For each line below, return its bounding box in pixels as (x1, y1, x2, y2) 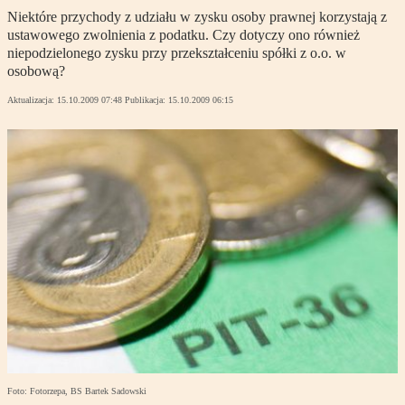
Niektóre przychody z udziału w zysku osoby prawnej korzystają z (7, 9, 387, 25)
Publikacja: (125, 95, 168, 106)
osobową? (7, 63, 65, 80)
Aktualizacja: (7, 95, 57, 106)
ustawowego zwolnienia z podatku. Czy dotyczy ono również (7, 27, 360, 43)
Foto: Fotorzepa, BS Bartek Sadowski (7, 386, 146, 397)
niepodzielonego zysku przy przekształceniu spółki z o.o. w (7, 45, 346, 61)
